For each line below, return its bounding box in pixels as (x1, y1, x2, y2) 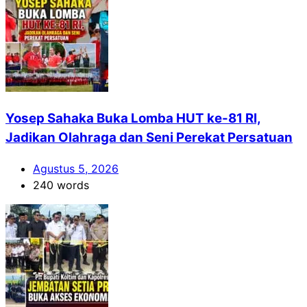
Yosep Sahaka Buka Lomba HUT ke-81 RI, (5, 110, 261, 126)
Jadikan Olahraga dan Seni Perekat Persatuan (5, 129, 293, 145)
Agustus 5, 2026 (33, 161, 119, 175)
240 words (33, 177, 89, 192)
